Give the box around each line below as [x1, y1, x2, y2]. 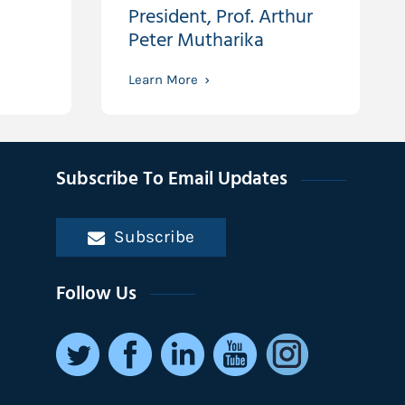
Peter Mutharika [127, 24, 264, 57]
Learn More [127, 71, 198, 88]
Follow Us [56, 278, 137, 310]
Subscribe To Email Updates [56, 165, 288, 195]
